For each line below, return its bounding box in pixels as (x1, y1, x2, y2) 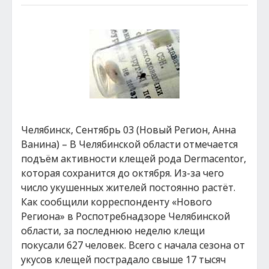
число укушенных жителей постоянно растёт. (21, 181, 235, 194)
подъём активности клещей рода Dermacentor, (21, 152, 246, 165)
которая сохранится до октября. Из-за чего (21, 166, 224, 180)
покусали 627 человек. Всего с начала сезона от (21, 238, 245, 252)
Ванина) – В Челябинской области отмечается (21, 138, 238, 151)
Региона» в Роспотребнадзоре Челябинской (21, 210, 230, 223)
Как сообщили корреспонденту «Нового (21, 195, 212, 208)
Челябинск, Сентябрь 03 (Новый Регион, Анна (21, 123, 236, 136)
